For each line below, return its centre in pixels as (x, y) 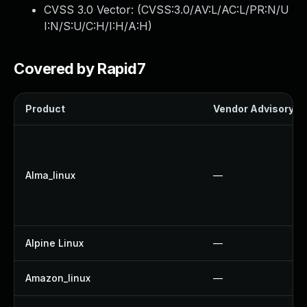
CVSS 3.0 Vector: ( (93, 10)
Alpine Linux (54, 243)
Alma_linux (50, 175)
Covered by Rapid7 (80, 69)
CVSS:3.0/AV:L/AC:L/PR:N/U (215, 10)
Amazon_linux (58, 278)
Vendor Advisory (254, 109)
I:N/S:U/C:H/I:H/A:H (96, 26)
